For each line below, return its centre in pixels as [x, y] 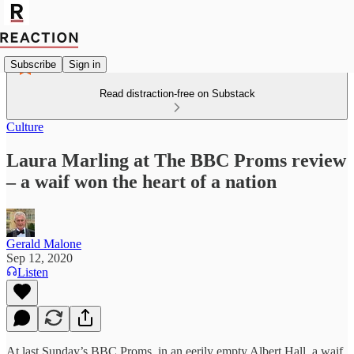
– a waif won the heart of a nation [141, 181]
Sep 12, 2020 [40, 258]
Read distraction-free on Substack [177, 94]
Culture [25, 127]
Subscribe [33, 64]
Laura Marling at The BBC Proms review [176, 160]
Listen [33, 272]
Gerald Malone [44, 243]
